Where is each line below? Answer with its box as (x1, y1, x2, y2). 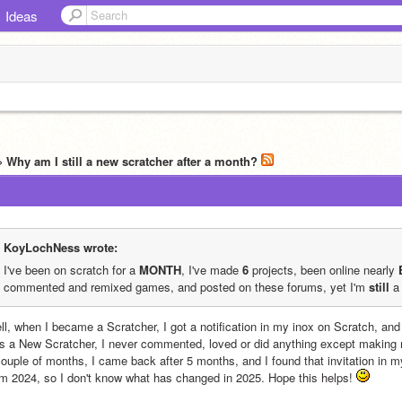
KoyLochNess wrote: (4, 239, 118, 256)
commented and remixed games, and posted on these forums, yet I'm (4, 278, 369, 295)
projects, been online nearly (249, 261, 398, 278)
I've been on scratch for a (4, 261, 139, 278)
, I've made (181, 261, 242, 278)
